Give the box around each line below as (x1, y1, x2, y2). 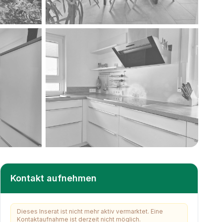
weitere (61, 149, 97, 159)
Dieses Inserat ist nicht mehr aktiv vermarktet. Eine (17, 208, 163, 215)
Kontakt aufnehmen (10, 173, 97, 183)
